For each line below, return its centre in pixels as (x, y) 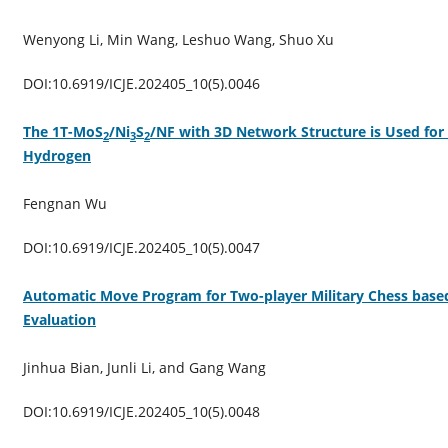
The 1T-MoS (62, 131)
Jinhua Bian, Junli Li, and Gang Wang (144, 367)
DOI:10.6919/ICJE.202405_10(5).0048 (141, 411)
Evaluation (59, 319)
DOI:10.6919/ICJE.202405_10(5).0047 (141, 247)
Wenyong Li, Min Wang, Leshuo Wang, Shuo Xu (178, 39)
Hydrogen (56, 155)
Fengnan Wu (64, 203)
